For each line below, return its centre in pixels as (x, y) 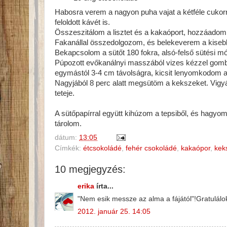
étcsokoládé (102, 148)
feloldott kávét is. (82, 22)
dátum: (67, 137)
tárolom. (68, 123)
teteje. (65, 93)
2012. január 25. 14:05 (114, 211)
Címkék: (69, 148)
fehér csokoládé (151, 148)
